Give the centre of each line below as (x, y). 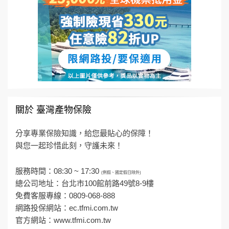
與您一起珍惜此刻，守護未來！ (69, 145)
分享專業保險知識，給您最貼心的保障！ (84, 133)
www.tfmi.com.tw (82, 220)
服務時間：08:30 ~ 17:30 (58, 171)
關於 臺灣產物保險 (53, 110)
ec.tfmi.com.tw (94, 208)
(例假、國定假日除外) (121, 172)
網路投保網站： (42, 208)
